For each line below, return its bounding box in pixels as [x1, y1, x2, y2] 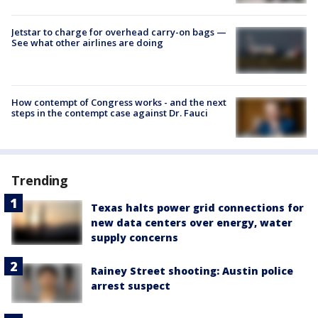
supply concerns [91, 230, 178, 244]
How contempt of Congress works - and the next [11, 96, 226, 109]
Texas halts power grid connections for [91, 200, 304, 214]
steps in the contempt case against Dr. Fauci [11, 106, 208, 120]
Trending [11, 171, 69, 189]
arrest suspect [91, 278, 170, 292]
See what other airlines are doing [11, 35, 163, 49]
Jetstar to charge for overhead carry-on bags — [11, 25, 226, 38]
